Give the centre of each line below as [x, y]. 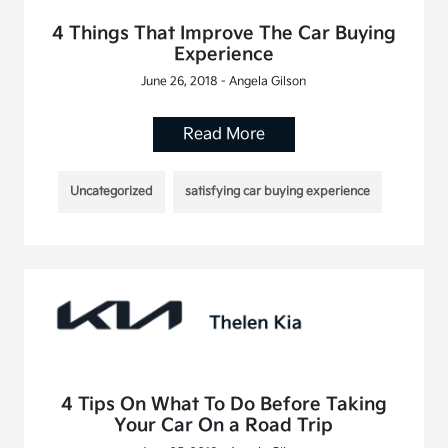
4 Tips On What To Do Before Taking [223, 405]
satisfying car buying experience [277, 192]
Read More [223, 135]
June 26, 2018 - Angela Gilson [224, 82]
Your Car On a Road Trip [224, 426]
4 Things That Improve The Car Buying [223, 34]
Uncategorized [111, 192]
